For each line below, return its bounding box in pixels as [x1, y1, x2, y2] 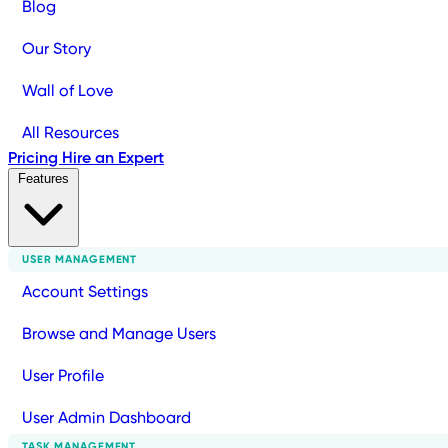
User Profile [22, 368, 104, 384]
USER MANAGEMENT [22, 254, 138, 265]
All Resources [22, 125, 119, 141]
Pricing [8, 150, 62, 166]
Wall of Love [22, 83, 113, 99]
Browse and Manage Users [22, 326, 216, 342]
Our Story [22, 41, 91, 57]
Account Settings [22, 284, 148, 300]
